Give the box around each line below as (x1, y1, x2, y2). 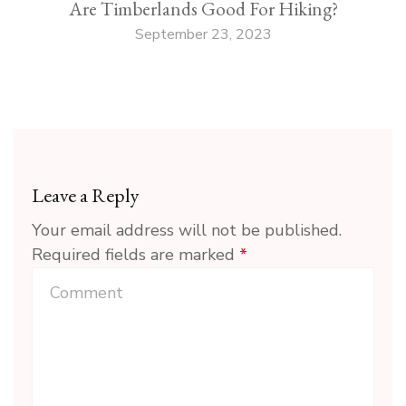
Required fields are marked (32, 244, 239, 266)
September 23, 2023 (134, 24, 272, 45)
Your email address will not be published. (32, 219, 342, 242)
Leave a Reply (32, 182, 140, 209)
